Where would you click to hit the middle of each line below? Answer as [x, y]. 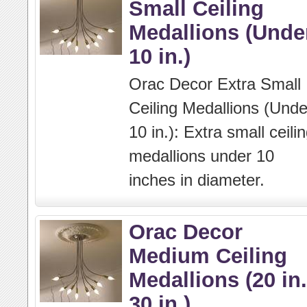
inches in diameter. [197, 180]
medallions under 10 [201, 156]
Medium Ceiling [208, 256]
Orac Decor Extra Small [215, 84]
